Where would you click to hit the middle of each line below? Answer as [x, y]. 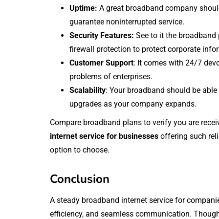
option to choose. [80, 150]
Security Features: [102, 35]
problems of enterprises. [111, 76]
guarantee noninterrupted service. [127, 22]
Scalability [88, 90]
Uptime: [83, 8]
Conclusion [80, 179]
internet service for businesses [104, 136]
